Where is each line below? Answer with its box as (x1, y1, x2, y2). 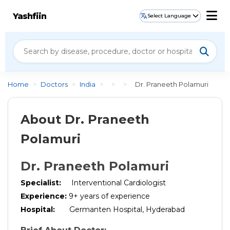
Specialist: (21, 178, 61, 187)
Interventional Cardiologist (65, 178, 166, 187)
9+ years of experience (67, 191, 150, 201)
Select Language (147, 12, 191, 19)
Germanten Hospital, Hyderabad (69, 205, 185, 214)
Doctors (41, 80, 68, 88)
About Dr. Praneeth (21, 112, 149, 127)
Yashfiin (13, 11, 46, 21)
